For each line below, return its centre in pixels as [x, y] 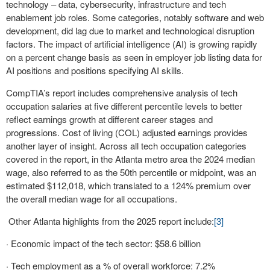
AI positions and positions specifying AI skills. [95, 70]
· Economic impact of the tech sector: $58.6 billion [103, 243]
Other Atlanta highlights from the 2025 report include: [110, 221]
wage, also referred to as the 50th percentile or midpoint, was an [131, 172]
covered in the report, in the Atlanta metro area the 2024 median [130, 159]
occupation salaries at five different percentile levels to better [124, 106]
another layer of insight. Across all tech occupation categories [126, 146]
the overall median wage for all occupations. [92, 199]
